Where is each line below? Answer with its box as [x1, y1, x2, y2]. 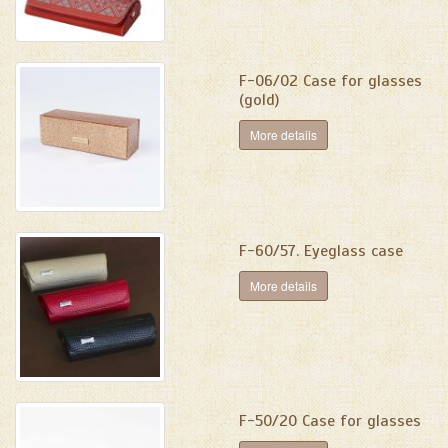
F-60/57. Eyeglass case [239, 241, 403, 261]
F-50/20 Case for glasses [239, 411, 421, 431]
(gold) [239, 90, 279, 110]
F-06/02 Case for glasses [239, 71, 422, 91]
